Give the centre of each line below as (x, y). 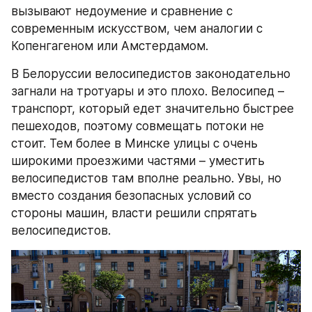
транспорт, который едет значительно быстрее (153, 109)
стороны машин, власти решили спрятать (134, 213)
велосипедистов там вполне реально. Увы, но (146, 179)
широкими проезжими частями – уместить (138, 161)
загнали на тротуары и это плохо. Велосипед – (148, 92)
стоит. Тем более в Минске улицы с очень (134, 144)
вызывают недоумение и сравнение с (122, 11)
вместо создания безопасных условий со (131, 196)
